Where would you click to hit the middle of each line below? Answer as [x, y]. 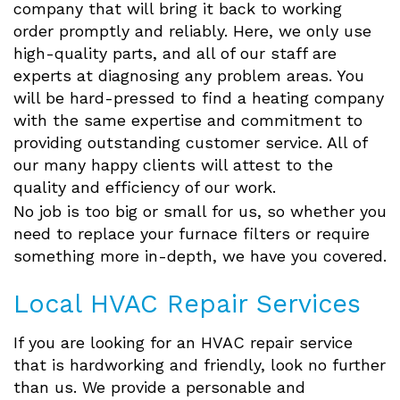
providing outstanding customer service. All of [190, 143]
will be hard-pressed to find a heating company [199, 98]
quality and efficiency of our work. [145, 187]
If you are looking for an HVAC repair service [183, 343]
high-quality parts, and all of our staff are [175, 54]
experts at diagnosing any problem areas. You [189, 76]
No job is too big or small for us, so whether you [200, 212]
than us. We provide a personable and [159, 387]
